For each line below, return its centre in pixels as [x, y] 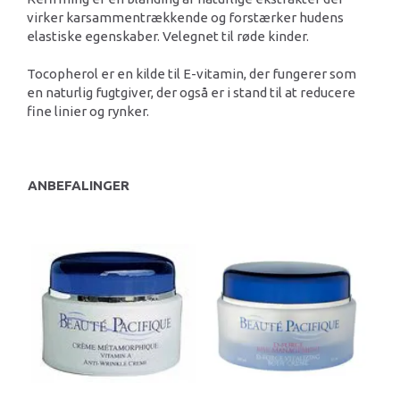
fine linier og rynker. [88, 112]
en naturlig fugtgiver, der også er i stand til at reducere [191, 93]
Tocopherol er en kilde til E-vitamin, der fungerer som [192, 74]
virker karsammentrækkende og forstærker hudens [185, 18]
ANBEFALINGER [79, 185]
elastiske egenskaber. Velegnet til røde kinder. [168, 37]
